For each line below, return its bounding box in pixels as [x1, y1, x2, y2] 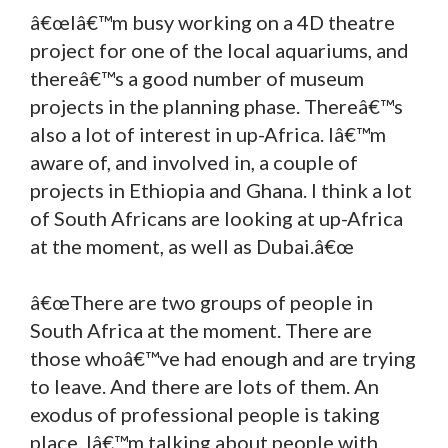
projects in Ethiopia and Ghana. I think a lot [30, 177, 412, 202]
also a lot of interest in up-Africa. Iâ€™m [30, 121, 386, 146]
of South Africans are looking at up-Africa [30, 205, 403, 230]
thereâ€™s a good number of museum [30, 65, 364, 90]
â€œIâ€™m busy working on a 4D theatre [30, 9, 395, 34]
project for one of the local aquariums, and [30, 37, 409, 62]
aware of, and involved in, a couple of [30, 149, 358, 174]
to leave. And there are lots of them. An [30, 373, 379, 398]
